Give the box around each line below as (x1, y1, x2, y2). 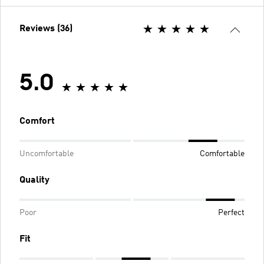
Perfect (218, 209, 245, 217)
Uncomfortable (19, 150, 74, 158)
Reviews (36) (19, 24, 72, 34)
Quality (19, 176, 49, 185)
